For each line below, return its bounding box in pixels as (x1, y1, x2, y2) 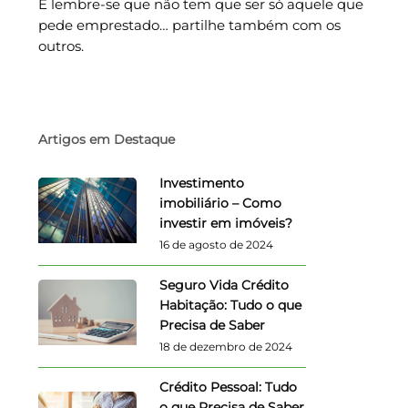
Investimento (158, 174, 244, 191)
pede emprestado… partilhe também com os (37, 15, 341, 34)
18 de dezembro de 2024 (158, 339, 292, 353)
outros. (37, 36, 84, 55)
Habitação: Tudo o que (158, 296, 301, 313)
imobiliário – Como (158, 194, 281, 211)
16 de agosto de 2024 (158, 237, 273, 251)
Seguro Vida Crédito (158, 276, 289, 293)
